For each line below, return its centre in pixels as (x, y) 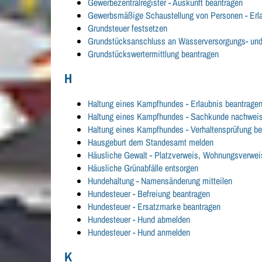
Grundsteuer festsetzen (128, 28)
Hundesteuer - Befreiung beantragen (149, 194)
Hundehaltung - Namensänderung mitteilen (160, 181)
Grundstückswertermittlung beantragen (154, 54)
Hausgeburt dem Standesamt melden (151, 142)
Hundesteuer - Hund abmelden (139, 220)
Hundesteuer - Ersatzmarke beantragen (154, 207)
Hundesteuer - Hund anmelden (139, 232)
